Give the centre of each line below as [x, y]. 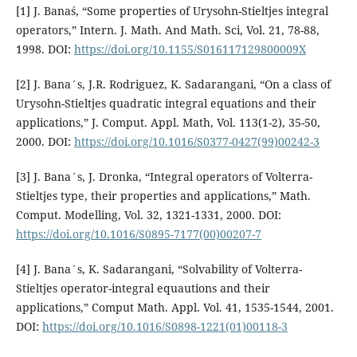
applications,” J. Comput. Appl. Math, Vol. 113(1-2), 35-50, [168, 122]
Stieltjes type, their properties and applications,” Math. [163, 195]
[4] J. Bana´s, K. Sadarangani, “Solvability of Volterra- [159, 269]
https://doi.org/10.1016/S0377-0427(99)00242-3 [196, 141]
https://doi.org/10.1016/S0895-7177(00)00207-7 [138, 233]
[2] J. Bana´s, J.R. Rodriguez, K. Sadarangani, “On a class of [173, 84]
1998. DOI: [45, 49]
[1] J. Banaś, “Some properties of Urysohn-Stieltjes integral [172, 10]
